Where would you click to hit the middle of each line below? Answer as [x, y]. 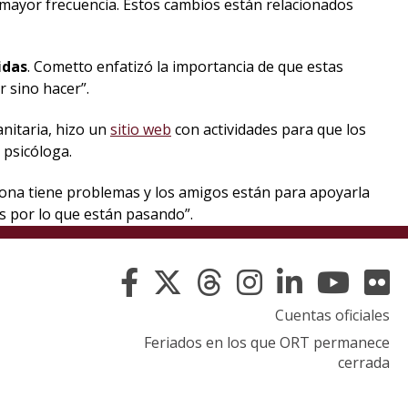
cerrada [364, 362]
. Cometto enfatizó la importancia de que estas [185, 67]
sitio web [141, 130]
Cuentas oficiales [332, 315]
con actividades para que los [269, 130]
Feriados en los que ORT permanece [267, 342]
